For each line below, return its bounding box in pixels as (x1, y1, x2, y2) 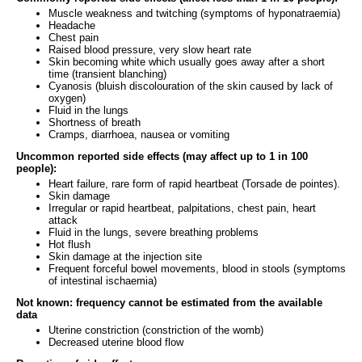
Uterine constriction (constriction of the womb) (48, 323, 263, 336)
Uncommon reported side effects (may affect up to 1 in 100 (16, 149, 308, 162)
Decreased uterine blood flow (48, 335, 183, 348)
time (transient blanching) (48, 67, 166, 80)
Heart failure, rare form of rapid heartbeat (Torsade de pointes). (48, 177, 340, 190)
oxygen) (48, 91, 86, 104)
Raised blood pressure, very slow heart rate (48, 43, 251, 56)
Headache (48, 19, 95, 32)
